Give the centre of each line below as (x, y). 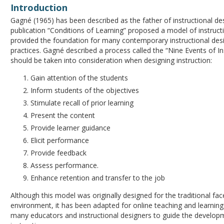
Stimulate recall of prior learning (82, 103)
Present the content (63, 115)
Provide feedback (59, 153)
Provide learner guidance (71, 128)
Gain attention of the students (79, 78)
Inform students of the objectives (85, 90)
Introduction (39, 7)
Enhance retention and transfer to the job (98, 178)
